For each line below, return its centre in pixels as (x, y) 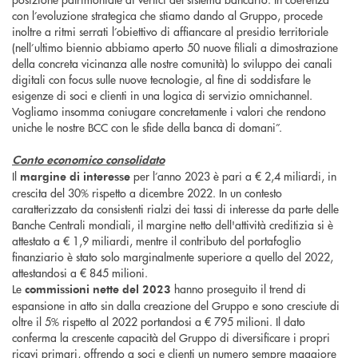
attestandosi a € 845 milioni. (80, 273)
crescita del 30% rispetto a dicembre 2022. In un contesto (147, 193)
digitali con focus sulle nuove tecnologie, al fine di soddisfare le (161, 80)
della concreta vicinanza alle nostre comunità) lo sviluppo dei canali (172, 64)
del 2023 (147, 289)
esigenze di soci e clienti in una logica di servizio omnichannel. (162, 95)
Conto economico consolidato (88, 160)
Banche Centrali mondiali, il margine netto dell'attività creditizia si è (173, 225)
